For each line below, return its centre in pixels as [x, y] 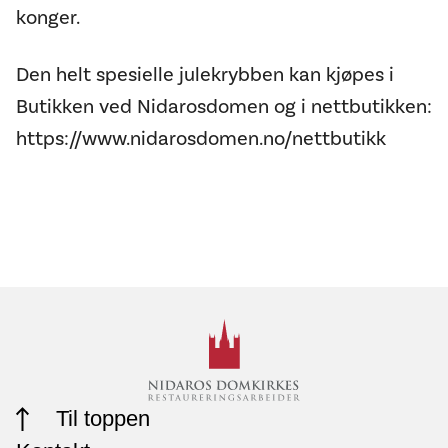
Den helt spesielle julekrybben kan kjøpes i [205, 74]
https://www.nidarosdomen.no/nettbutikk [201, 138]
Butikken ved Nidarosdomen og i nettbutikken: [224, 106]
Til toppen [103, 418]
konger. [48, 17]
